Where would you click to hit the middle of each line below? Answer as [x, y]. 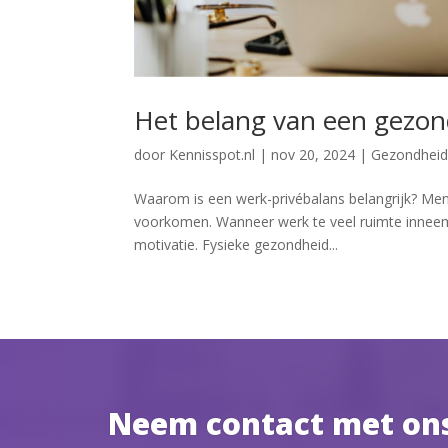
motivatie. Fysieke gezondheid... [236, 244]
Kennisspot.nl [212, 154]
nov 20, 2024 [313, 154]
